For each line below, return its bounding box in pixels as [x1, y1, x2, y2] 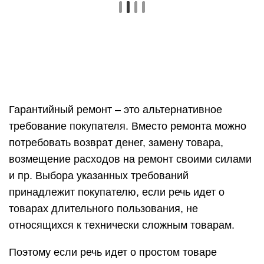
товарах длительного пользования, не [9, 203, 198, 214]
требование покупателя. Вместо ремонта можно [9, 120, 246, 132]
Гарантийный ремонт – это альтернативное [9, 104, 222, 115]
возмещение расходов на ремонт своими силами [9, 153, 252, 165]
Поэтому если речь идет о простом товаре [9, 246, 217, 258]
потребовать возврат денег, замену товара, [9, 137, 223, 148]
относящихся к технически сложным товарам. [9, 219, 235, 231]
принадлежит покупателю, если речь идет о [9, 186, 225, 198]
